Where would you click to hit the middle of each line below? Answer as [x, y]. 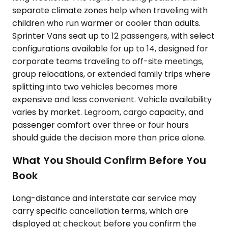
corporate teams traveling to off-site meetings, [108, 62]
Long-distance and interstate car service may [104, 198]
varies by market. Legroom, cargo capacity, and [108, 112]
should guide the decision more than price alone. [109, 138]
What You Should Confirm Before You [109, 160]
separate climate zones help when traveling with [110, 11]
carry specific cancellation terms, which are [100, 211]
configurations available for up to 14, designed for [110, 49]
